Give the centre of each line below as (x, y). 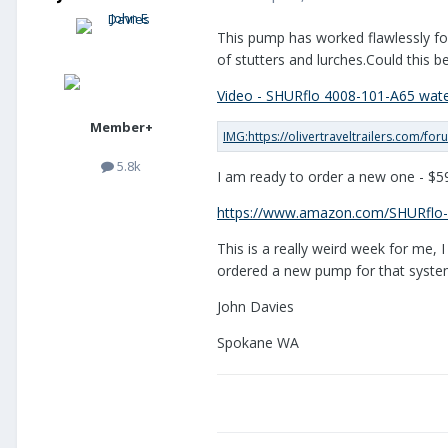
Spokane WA (258, 343)
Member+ (121, 127)
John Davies (255, 307)
